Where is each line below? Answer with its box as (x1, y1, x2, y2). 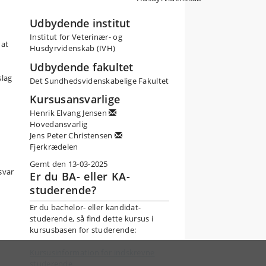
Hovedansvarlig (30, 119, 88, 129)
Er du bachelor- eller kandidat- (30, 201, 141, 213)
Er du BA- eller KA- (30, 169, 131, 183)
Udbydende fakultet (30, 59, 134, 74)
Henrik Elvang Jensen (30, 107, 109, 118)
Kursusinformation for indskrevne (30, 246, 155, 258)
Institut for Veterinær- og (30, 31, 122, 42)
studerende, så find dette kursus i (30, 213, 154, 224)
